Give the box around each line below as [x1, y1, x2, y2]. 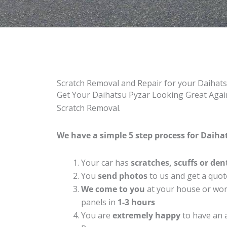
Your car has [81, 157, 131, 168]
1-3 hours [118, 196, 155, 208]
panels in [81, 196, 118, 208]
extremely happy [112, 209, 180, 221]
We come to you [81, 183, 145, 195]
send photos [98, 170, 147, 181]
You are [81, 209, 112, 221]
